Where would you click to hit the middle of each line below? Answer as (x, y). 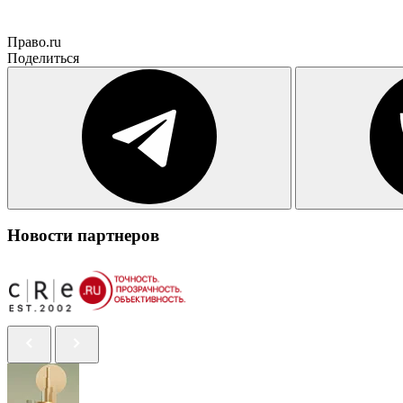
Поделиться (43, 58)
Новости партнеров (83, 236)
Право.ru (34, 41)
